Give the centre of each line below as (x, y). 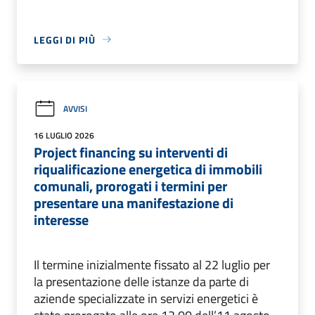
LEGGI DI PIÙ (65, 39)
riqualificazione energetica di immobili (148, 169)
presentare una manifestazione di (134, 202)
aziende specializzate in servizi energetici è (146, 298)
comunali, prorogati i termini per (130, 186)
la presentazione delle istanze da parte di (141, 281)
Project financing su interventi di (131, 152)
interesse (61, 219)
